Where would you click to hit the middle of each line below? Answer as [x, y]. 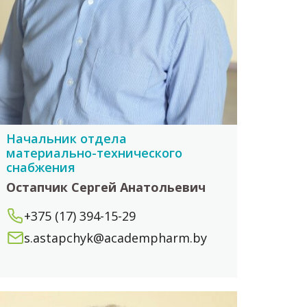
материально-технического [95, 153]
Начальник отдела [67, 139]
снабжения [41, 168]
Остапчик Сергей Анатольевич [106, 187]
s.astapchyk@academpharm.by [116, 238]
